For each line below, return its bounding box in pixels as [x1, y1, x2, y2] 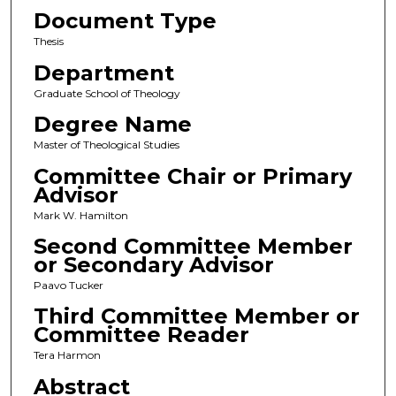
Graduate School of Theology [33, 86, 180, 100]
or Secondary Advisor [33, 252, 274, 278]
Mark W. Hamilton [33, 208, 128, 222]
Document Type [33, 8, 217, 34]
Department [33, 59, 174, 86]
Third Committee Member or [33, 303, 360, 330]
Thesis [33, 34, 64, 49]
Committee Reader [33, 322, 249, 348]
